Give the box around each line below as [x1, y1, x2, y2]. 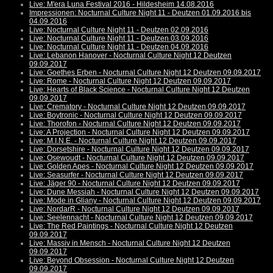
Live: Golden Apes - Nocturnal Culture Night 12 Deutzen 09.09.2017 [29, 162, 253, 171]
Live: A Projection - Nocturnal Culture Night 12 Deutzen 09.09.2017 [29, 128, 250, 137]
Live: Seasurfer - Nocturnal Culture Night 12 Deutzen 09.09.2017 [29, 171, 243, 180]
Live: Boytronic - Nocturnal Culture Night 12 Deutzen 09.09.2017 [29, 111, 242, 120]
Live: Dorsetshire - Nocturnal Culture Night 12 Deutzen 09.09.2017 [29, 145, 249, 154]
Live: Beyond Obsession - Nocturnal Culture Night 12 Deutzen [29, 256, 234, 265]
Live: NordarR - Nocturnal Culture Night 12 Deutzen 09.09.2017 [29, 205, 239, 214]
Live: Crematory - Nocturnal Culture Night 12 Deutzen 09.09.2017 [29, 102, 246, 112]
